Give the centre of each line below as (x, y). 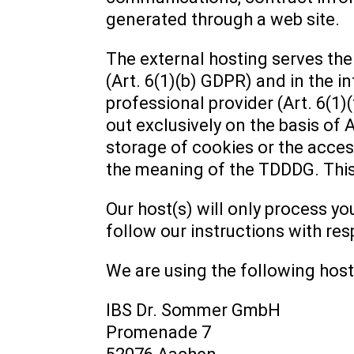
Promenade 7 (159, 332)
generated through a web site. (223, 19)
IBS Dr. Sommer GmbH (194, 310)
